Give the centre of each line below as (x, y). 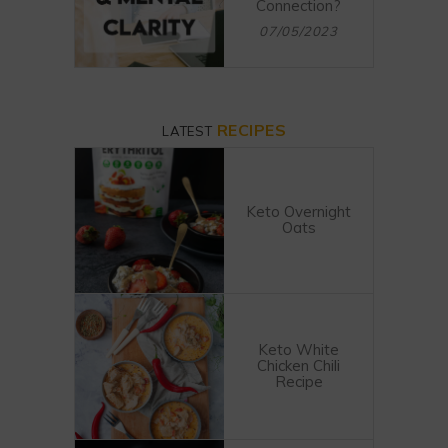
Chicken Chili (298, 365)
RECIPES (251, 129)
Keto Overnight (298, 211)
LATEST (189, 130)
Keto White (298, 349)
